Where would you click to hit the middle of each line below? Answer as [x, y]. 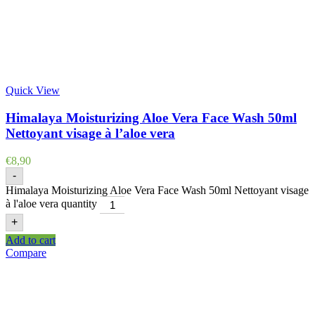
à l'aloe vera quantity [51, 203]
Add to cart [31, 240]
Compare [26, 252]
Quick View [33, 91]
